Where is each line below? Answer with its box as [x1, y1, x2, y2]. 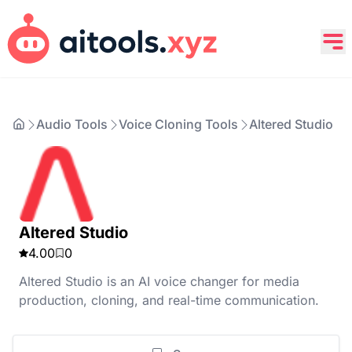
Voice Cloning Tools [119, 116, 238, 132]
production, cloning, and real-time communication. [19, 292, 319, 308]
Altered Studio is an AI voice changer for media [19, 273, 299, 289]
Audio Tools [36, 116, 108, 132]
